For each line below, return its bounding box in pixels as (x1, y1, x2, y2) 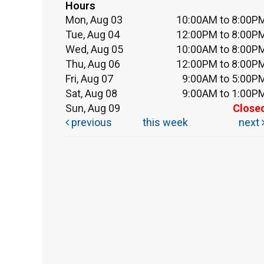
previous (69, 115, 112, 128)
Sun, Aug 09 (65, 101, 120, 114)
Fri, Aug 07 (65, 72, 113, 85)
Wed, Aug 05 (65, 42, 123, 55)
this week (142, 115, 188, 128)
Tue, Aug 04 (65, 28, 120, 41)
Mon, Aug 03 (65, 13, 123, 26)
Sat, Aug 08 (65, 87, 117, 100)
